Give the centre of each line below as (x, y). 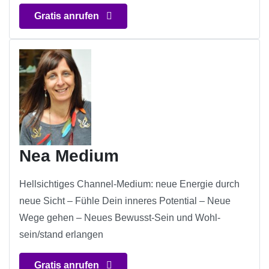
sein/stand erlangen (61, 235)
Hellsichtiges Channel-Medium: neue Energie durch (129, 184)
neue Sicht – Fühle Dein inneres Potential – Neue (125, 201)
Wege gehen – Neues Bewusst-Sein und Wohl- (120, 218)
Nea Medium (69, 156)
